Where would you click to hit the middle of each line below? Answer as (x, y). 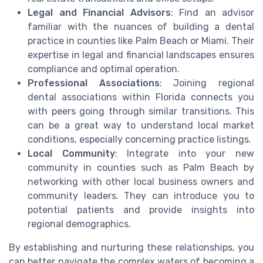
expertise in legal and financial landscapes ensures (141, 55)
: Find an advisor (212, 12)
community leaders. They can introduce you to (141, 195)
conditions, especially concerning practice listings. (139, 139)
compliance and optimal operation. (104, 69)
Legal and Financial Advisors (99, 12)
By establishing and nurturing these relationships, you (131, 247)
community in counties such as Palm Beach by (141, 167)
